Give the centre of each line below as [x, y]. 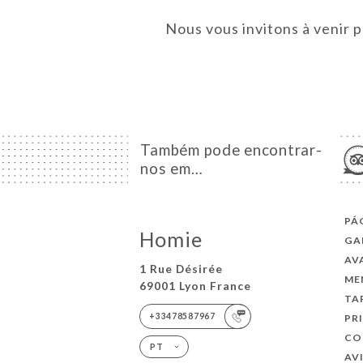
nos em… [172, 168]
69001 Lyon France [195, 286]
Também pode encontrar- [231, 149]
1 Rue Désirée [181, 269]
